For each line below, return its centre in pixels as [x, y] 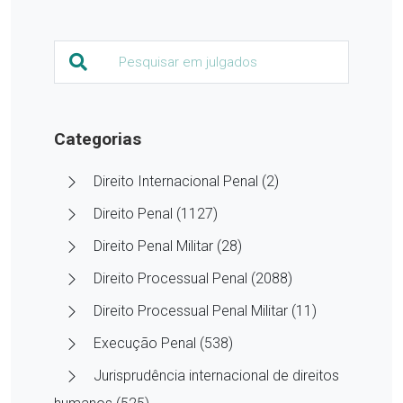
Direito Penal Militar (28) [168, 246]
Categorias [98, 139]
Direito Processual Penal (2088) [193, 278]
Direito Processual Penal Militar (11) [205, 310]
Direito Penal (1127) [156, 213]
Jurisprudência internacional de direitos [216, 375]
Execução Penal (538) [163, 343]
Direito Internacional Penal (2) [186, 181]
